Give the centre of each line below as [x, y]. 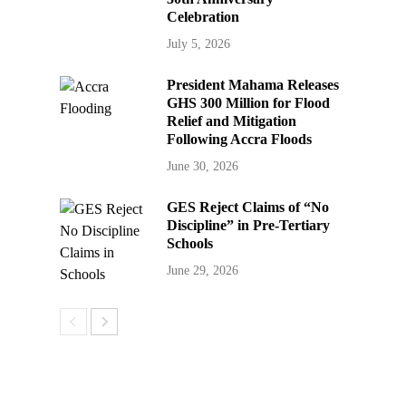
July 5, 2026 [199, 44]
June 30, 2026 [203, 167]
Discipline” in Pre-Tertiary [249, 226]
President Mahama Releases [253, 85]
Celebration [203, 17]
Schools [190, 244]
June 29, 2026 [203, 271]
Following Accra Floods [240, 140]
